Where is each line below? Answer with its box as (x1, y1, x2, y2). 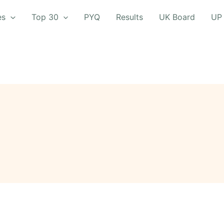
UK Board (159, 12, 195, 22)
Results (116, 12, 143, 22)
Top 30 (31, 12, 58, 22)
